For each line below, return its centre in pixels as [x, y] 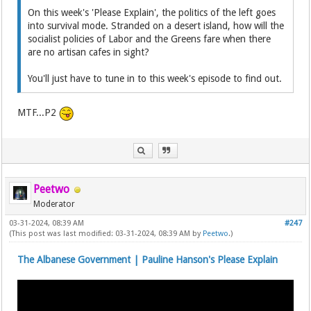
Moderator [54, 204]
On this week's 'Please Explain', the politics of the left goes [152, 13]
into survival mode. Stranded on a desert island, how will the [156, 26]
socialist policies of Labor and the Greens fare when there [150, 39]
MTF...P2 [39, 113]
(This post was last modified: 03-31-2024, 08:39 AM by [106, 234]
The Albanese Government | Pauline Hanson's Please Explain [148, 260]
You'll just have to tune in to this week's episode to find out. [155, 79]
